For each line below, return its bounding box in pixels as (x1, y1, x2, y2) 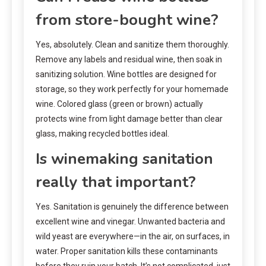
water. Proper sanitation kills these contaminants (36, 246, 218, 256)
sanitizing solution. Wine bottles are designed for (36, 69, 217, 79)
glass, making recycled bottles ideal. (36, 128, 169, 138)
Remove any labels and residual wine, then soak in (36, 54, 222, 64)
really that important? (36, 171, 196, 192)
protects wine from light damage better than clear (36, 113, 223, 123)
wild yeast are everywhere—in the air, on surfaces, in (36, 231, 230, 241)
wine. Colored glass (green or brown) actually (36, 99, 203, 109)
